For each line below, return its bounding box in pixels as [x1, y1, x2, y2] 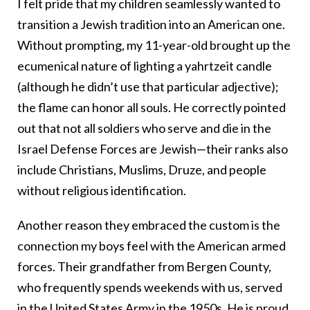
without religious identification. [17, 183, 186, 199]
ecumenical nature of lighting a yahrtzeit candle [17, 58, 272, 74]
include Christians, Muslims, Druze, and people [17, 162, 266, 178]
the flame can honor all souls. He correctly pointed [17, 100, 286, 116]
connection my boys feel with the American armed [17, 238, 286, 254]
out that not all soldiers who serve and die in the [17, 120, 271, 136]
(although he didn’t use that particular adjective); [17, 79, 279, 95]
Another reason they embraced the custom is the [17, 217, 280, 233]
